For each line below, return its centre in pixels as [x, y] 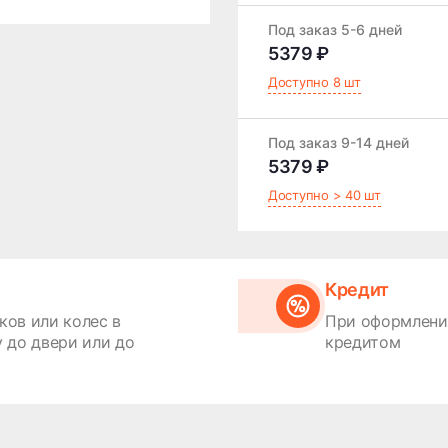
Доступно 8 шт [314, 82]
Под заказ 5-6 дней [335, 29]
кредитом [363, 342]
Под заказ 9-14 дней [338, 142]
